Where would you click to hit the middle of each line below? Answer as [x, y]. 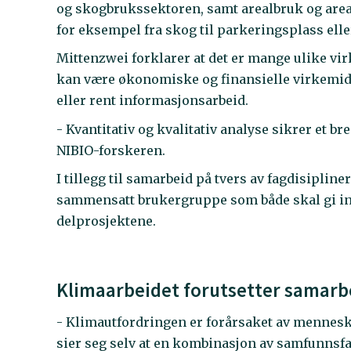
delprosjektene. [107, 221]
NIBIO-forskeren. [111, 150]
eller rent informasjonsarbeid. [153, 101]
